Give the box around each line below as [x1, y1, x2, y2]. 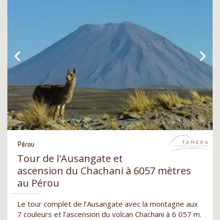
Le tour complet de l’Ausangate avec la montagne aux [17, 199, 198, 209]
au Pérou [17, 176, 59, 190]
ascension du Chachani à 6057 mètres [17, 164, 191, 178]
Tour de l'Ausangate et [17, 152, 123, 165]
